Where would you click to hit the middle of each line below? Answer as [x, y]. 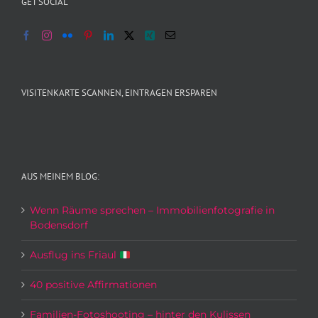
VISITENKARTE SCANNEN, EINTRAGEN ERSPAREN [119, 93]
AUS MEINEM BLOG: [60, 177]
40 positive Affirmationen [93, 285]
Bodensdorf [59, 225]
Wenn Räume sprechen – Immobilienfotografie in [152, 210]
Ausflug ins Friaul [75, 255]
